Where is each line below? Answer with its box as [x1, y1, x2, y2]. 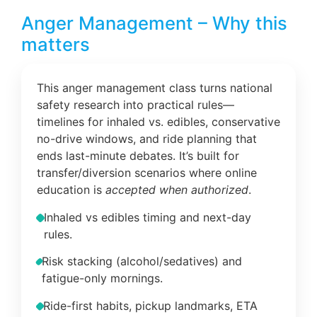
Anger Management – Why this [21, 12, 287, 35]
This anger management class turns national [37, 81, 272, 96]
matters [21, 33, 90, 56]
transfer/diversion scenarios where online [37, 166, 257, 180]
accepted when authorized [105, 183, 248, 197]
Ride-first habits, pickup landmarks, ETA [43, 298, 258, 313]
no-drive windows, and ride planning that [37, 132, 257, 146]
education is [37, 183, 105, 197]
